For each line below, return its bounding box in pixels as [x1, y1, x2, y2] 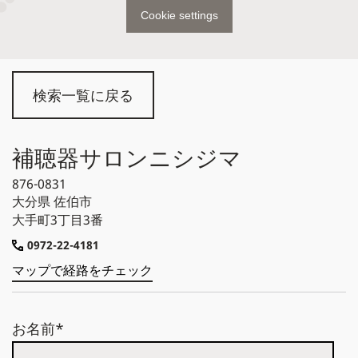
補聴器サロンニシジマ [12, 142, 241, 173]
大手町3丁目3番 [12, 211, 103, 229]
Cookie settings [140, 9, 218, 22]
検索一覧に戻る [33, 86, 133, 105]
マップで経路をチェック [12, 261, 153, 279]
